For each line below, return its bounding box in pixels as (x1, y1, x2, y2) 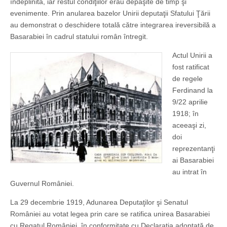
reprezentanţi (172, 144, 215, 153)
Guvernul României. (10, 179, 74, 188)
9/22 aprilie (172, 98, 208, 106)
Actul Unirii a (172, 51, 212, 60)
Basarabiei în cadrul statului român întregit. (10, 32, 148, 41)
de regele (172, 74, 203, 83)
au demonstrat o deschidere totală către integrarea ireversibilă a (10, 21, 216, 29)
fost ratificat (172, 63, 209, 71)
